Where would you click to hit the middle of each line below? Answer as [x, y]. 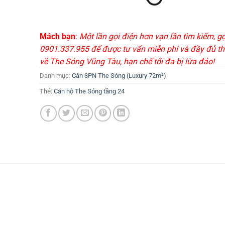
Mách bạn [57, 36]
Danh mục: [55, 75]
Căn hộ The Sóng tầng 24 [89, 91]
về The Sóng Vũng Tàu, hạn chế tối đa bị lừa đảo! [127, 61]
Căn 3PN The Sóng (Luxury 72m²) [119, 75]
